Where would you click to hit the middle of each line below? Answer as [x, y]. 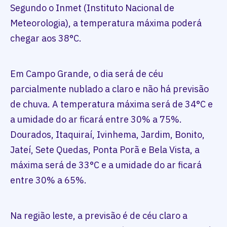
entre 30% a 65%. [48, 180]
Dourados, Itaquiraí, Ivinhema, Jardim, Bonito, [107, 135]
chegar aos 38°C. [46, 39]
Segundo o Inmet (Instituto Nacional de [92, 8]
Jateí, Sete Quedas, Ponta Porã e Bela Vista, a [105, 150]
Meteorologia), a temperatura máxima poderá [106, 23]
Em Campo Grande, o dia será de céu [87, 74]
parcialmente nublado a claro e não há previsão [109, 89]
